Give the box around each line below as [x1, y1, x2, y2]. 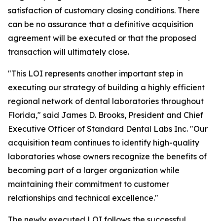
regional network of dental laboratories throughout [8, 96, 204, 106]
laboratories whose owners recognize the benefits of [8, 151, 207, 161]
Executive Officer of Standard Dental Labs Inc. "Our [8, 124, 208, 134]
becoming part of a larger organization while [8, 165, 180, 175]
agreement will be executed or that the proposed [8, 33, 196, 43]
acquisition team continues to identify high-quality [8, 138, 199, 147]
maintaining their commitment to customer [8, 179, 169, 189]
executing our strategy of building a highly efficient [8, 82, 205, 92]
